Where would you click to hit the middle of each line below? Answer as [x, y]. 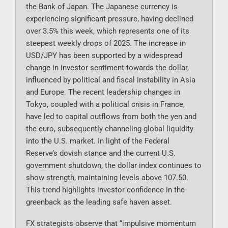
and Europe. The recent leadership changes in [103, 92]
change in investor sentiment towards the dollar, [107, 68]
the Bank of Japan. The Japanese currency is [102, 7]
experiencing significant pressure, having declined [110, 19]
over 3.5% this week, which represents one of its [108, 31]
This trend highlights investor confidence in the [105, 190]
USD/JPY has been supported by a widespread [104, 56]
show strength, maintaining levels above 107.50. [107, 178]
